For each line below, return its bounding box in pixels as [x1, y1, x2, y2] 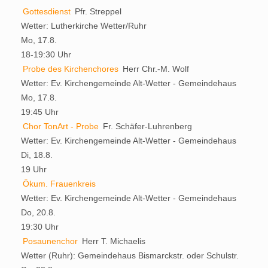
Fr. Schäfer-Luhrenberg [103, 121, 192, 131]
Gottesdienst [23, 6, 71, 16]
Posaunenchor [23, 236, 78, 246]
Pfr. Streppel [75, 6, 121, 16]
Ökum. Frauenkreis [23, 178, 96, 188]
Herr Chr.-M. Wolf [123, 63, 189, 74]
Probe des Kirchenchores [23, 63, 118, 74]
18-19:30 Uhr [21, 49, 71, 59]
